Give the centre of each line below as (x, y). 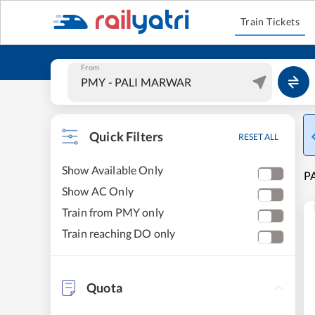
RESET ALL (258, 137)
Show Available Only (112, 170)
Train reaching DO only (119, 233)
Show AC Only (98, 191)
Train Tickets (270, 21)
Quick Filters (127, 136)
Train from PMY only (113, 212)
